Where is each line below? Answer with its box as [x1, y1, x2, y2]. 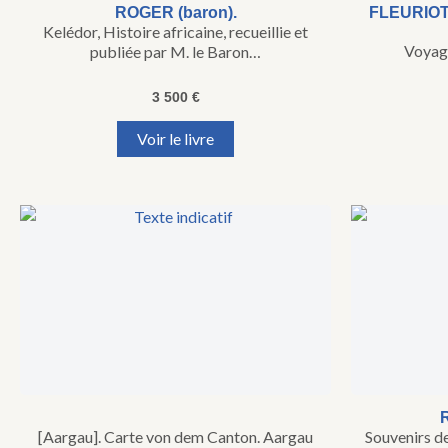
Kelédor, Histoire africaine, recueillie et [43, 22, 308, 42]
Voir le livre [137, 129, 214, 149]
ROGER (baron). [114, 4, 237, 22]
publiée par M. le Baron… [90, 42, 261, 62]
